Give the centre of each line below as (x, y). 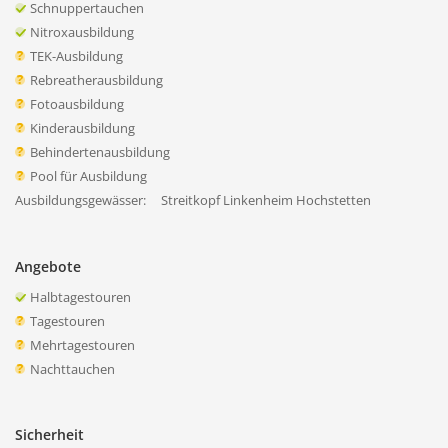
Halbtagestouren (80, 297)
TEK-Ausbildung (76, 56)
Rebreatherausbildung (96, 80)
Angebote (48, 266)
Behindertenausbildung (100, 152)
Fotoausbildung (77, 104)
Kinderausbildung (82, 128)
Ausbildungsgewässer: (80, 200)
